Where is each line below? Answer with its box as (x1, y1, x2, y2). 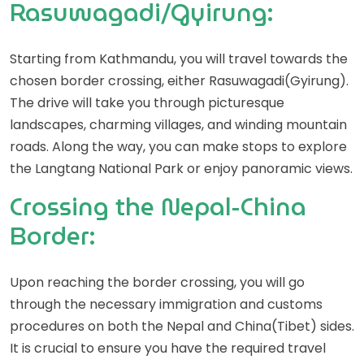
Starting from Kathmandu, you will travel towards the (10, 50, 348, 68)
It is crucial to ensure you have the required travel (10, 339, 326, 357)
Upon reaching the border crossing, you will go (10, 273, 305, 292)
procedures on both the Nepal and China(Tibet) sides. (10, 317, 354, 336)
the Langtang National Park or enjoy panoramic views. (10, 159, 353, 178)
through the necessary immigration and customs (10, 295, 323, 314)
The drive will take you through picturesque (10, 93, 284, 112)
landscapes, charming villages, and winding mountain (10, 115, 347, 134)
